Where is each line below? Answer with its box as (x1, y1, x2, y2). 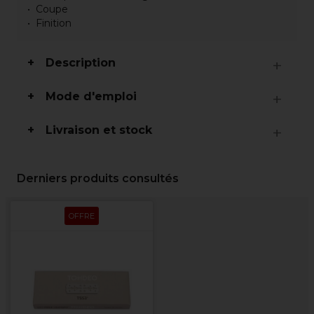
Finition (36, 17, 71, 29)
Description (46, 56, 116, 69)
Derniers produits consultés (17, 172, 179, 185)
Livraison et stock (46, 123, 152, 137)
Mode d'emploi (46, 90, 137, 103)
